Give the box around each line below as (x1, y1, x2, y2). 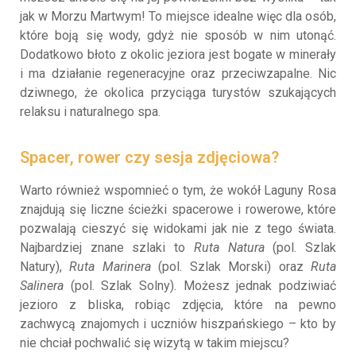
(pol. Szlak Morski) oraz (150, 258, 311, 274)
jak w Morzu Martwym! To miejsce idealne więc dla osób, (20, 8, 336, 24)
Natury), (20, 258, 70, 274)
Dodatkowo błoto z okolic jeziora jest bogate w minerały (20, 46, 336, 62)
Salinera (20, 277, 64, 293)
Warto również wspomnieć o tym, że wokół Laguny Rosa (20, 182, 336, 198)
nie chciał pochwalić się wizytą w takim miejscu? (20, 335, 289, 350)
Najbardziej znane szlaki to (20, 239, 194, 255)
